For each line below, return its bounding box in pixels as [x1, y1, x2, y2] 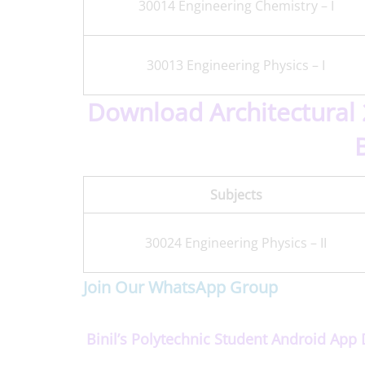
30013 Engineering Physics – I [147, 56, 325, 75]
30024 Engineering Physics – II [145, 234, 327, 253]
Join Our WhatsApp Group [83, 276, 278, 299]
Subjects [209, 186, 262, 204]
